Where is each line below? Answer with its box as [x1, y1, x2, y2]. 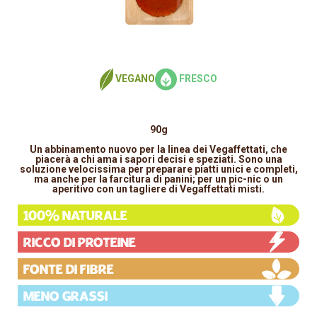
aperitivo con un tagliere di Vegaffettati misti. [52, 183, 265, 195]
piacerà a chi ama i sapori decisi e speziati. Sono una [35, 154, 282, 166]
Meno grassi [23, 290, 108, 304]
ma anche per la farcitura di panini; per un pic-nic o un [34, 173, 283, 185]
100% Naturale [23, 209, 128, 223]
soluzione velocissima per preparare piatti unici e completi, [19, 163, 298, 175]
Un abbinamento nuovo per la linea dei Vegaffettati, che [30, 144, 287, 156]
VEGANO [115, 72, 156, 84]
